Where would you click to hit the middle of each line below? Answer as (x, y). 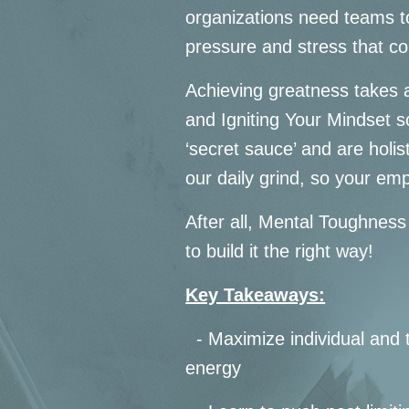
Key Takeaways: (256, 295)
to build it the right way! (280, 252)
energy (214, 368)
